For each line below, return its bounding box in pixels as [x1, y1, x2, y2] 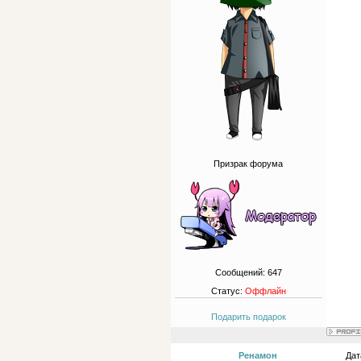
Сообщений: [215, 268, 268, 277]
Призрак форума [214, 159, 284, 168]
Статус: [211, 286, 245, 296]
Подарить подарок [211, 312, 286, 322]
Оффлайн [245, 286, 286, 296]
